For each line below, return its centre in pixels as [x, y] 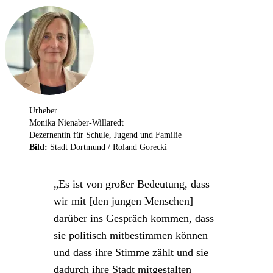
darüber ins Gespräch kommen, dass [134, 218]
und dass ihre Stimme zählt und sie [131, 252]
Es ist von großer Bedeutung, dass [134, 184]
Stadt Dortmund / [80, 147]
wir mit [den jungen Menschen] [123, 201]
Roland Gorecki [140, 147]
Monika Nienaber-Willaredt [76, 122]
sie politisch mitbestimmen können [131, 235]
